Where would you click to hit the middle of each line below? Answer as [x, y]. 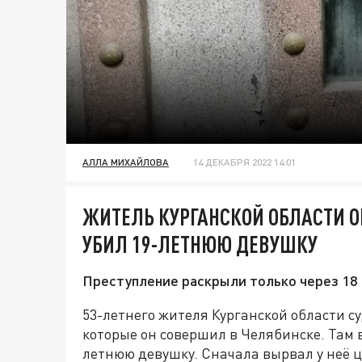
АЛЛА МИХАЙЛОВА [126, 162]
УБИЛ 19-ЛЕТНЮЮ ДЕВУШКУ [200, 244]
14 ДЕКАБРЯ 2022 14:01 [244, 162]
